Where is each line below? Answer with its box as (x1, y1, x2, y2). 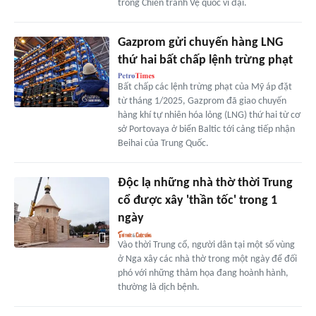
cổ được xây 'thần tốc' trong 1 (117, 193, 277, 207)
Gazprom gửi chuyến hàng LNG (117, 35, 283, 49)
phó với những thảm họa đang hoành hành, (117, 267, 288, 279)
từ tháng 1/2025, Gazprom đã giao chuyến (117, 95, 286, 107)
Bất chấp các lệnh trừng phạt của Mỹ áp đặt (117, 81, 292, 92)
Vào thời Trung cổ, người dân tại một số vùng (117, 239, 295, 250)
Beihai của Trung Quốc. (117, 138, 209, 149)
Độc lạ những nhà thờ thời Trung (117, 176, 293, 190)
